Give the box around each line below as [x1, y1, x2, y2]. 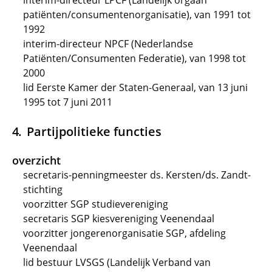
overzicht [12, 153, 61, 168]
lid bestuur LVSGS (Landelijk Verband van [23, 256, 211, 269]
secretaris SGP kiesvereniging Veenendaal [23, 212, 214, 225]
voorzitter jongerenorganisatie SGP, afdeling [23, 226, 226, 240]
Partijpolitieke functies [26, 123, 161, 140]
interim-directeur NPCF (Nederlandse [23, 37, 193, 50]
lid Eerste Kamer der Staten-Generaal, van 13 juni [23, 81, 248, 94]
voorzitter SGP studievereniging [23, 197, 168, 211]
